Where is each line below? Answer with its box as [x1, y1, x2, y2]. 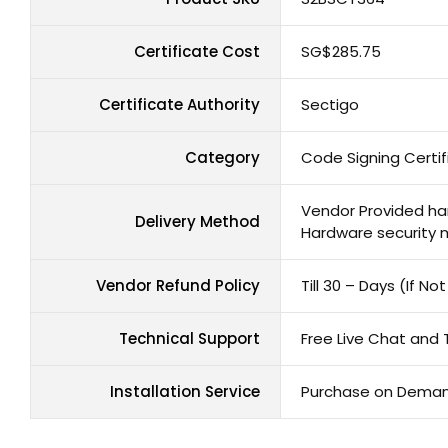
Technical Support [119, 328, 260, 350]
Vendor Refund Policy [96, 275, 260, 297]
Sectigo [301, 94, 359, 116]
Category [185, 147, 260, 169]
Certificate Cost [134, 41, 260, 63]
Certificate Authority [99, 94, 260, 116]
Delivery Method [135, 211, 260, 233]
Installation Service [110, 381, 260, 403]
